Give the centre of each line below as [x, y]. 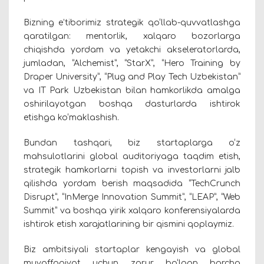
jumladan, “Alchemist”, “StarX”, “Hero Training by [132, 64]
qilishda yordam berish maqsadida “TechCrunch [132, 184]
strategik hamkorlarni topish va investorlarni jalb [132, 170]
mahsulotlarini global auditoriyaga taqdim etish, [132, 157]
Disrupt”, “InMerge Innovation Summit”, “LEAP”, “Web [132, 197]
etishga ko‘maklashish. [71, 118]
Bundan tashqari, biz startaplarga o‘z [132, 143]
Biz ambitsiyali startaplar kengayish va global [132, 250]
